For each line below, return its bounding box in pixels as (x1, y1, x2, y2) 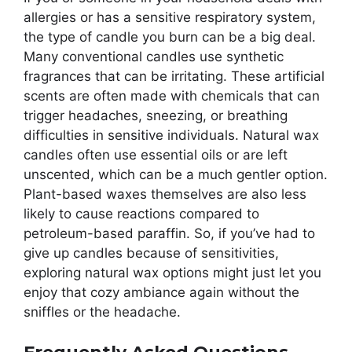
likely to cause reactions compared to (24, 206, 259, 222)
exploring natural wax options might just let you (24, 265, 321, 281)
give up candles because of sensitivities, (24, 245, 279, 262)
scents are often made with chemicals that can (24, 88, 320, 104)
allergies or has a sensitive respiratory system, (24, 9, 316, 26)
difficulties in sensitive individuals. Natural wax (24, 127, 319, 144)
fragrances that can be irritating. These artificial (24, 68, 324, 85)
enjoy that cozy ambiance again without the (24, 284, 299, 301)
